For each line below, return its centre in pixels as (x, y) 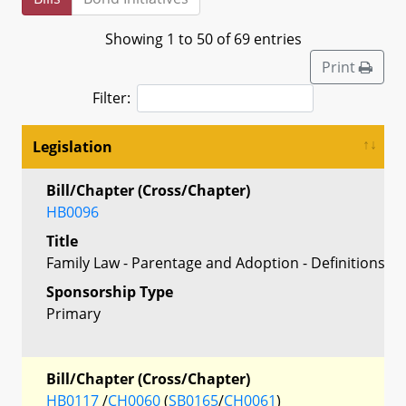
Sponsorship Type (110, 291)
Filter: (111, 97)
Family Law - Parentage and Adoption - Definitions (216, 262)
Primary (73, 313)
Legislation (72, 146)
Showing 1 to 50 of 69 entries (203, 39)
